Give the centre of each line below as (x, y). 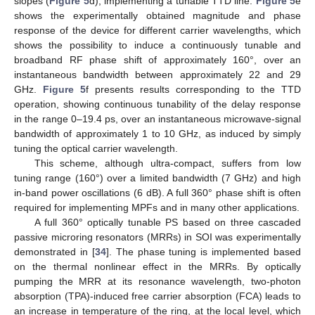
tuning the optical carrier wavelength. (96, 148)
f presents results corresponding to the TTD (193, 89)
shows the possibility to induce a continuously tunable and (157, 45)
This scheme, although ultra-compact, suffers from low (167, 163)
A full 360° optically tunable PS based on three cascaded (167, 222)
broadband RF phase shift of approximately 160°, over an (157, 59)
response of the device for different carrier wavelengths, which (157, 30)
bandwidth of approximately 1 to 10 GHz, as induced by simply (157, 133)
